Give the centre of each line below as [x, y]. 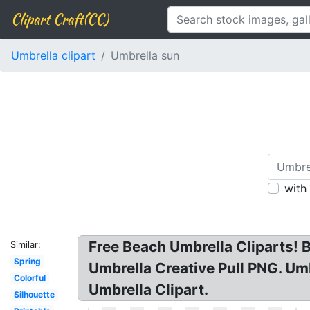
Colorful [29, 278]
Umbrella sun [145, 55]
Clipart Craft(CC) [60, 19]
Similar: [26, 245]
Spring [27, 261]
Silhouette [34, 294]
